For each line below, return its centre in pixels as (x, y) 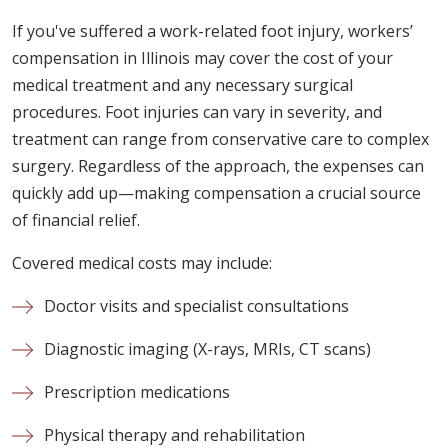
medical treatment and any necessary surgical (182, 84)
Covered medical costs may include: (142, 262)
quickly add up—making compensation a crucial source (216, 192)
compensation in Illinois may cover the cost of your (202, 57)
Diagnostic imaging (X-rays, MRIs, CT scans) (207, 348)
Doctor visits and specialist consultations (196, 305)
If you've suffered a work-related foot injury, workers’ (212, 30)
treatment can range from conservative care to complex (220, 138)
